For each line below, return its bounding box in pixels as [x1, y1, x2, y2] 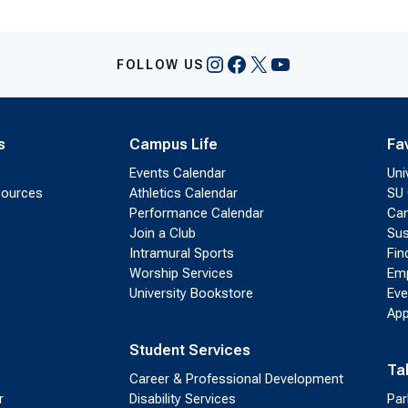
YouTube [269, 50, 353, 76]
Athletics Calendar [128, 185, 238, 201]
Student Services [128, 342, 250, 359]
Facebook [225, 50, 319, 76]
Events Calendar [128, 165, 226, 181]
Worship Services [128, 265, 233, 281]
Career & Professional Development [128, 371, 343, 387]
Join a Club [128, 225, 196, 241]
